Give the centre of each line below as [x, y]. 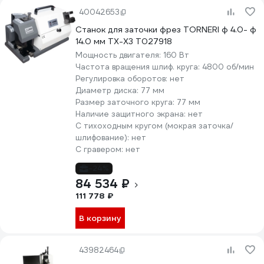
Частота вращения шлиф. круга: [139, 67]
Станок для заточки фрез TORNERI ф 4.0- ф [166, 29]
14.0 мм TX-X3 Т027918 [124, 41]
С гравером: [100, 149]
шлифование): [103, 138]
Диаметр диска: [108, 90]
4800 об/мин [228, 67]
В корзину [100, 218]
